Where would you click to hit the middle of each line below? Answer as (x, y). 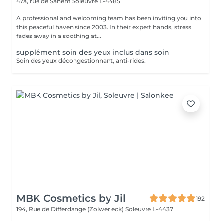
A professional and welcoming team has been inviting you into (109, 18)
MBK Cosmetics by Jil (71, 198)
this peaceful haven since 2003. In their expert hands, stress (104, 27)
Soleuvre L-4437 (149, 209)
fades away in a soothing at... (59, 36)
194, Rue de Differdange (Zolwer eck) (71, 209)
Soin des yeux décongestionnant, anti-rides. (81, 60)
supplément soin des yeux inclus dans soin (93, 52)
